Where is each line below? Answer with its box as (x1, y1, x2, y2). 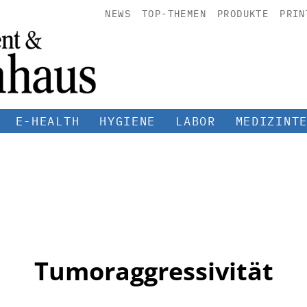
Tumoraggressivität (34, 254, 273, 288)
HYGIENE (99, 113, 156, 129)
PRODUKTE (217, 8, 269, 20)
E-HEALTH (15, 113, 80, 129)
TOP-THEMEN (141, 8, 206, 20)
